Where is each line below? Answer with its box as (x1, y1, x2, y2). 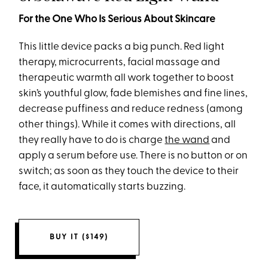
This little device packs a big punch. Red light (19, 41, 225, 52)
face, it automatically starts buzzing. (19, 181, 186, 192)
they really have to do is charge (19, 135, 165, 145)
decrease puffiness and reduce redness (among (19, 103, 243, 114)
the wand (165, 135, 210, 145)
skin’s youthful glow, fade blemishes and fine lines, (19, 88, 248, 99)
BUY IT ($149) (50, 233, 109, 241)
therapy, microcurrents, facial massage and (19, 57, 221, 68)
